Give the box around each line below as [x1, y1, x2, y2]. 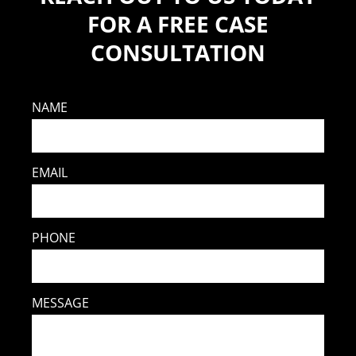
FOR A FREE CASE [87, 9, 269, 40]
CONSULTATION [91, 37, 265, 68]
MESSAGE [32, 294, 90, 312]
